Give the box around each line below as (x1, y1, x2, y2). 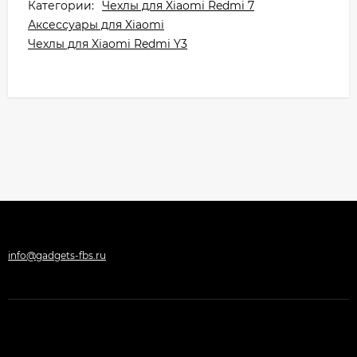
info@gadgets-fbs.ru (8, 249, 106, 261)
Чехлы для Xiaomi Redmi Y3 (28, 37, 187, 51)
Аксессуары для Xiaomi (28, 18, 164, 32)
